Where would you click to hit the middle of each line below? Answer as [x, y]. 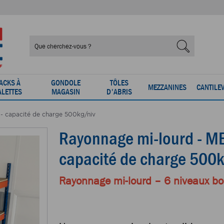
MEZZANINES [167, 87]
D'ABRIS [119, 92]
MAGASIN [65, 92]
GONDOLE [65, 83]
